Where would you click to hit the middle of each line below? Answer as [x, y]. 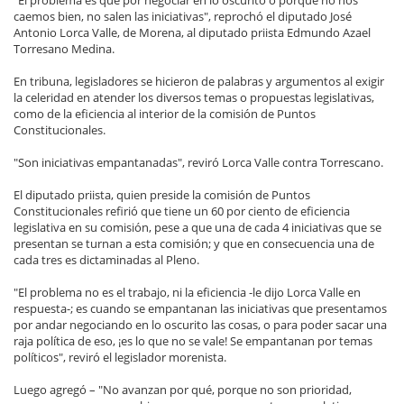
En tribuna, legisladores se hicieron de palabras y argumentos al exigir [199, 82]
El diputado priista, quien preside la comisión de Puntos [162, 195]
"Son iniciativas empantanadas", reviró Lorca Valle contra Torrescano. [198, 163]
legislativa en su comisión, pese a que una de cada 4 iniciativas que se [197, 228]
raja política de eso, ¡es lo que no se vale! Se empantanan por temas [193, 341]
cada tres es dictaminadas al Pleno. [106, 260]
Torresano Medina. [64, 49]
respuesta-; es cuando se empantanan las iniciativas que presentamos [200, 309]
